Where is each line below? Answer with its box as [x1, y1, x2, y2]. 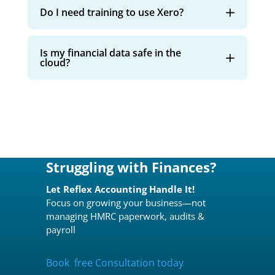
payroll [45, 223, 76, 236]
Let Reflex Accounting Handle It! [45, 182, 195, 195]
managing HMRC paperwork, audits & [45, 209, 204, 222]
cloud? [39, 55, 70, 69]
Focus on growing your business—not [45, 196, 206, 209]
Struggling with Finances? [45, 157, 217, 176]
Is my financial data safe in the [39, 45, 181, 60]
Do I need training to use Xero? [39, 5, 184, 19]
